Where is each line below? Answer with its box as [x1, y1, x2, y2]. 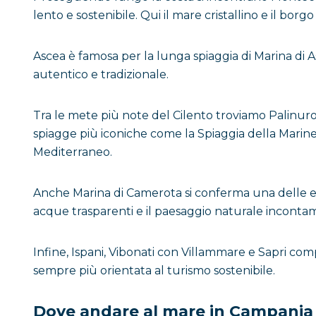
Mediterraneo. [33, 145, 112, 159]
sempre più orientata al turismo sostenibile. [33, 264, 275, 277]
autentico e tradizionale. [33, 68, 169, 81]
